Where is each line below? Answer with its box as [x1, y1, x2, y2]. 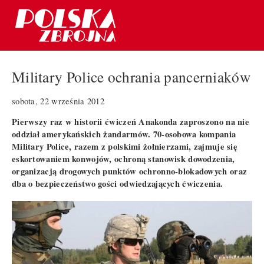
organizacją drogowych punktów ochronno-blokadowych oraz [12, 164, 247, 177]
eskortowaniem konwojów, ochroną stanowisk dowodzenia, [12, 152, 235, 165]
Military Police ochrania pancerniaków [12, 67, 250, 87]
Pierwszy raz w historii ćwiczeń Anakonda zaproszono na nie [12, 115, 250, 128]
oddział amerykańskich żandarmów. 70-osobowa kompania [12, 127, 236, 140]
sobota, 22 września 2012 [12, 95, 105, 107]
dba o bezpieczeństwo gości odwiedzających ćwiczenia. [12, 177, 223, 190]
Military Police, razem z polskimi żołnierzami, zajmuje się [12, 140, 238, 153]
